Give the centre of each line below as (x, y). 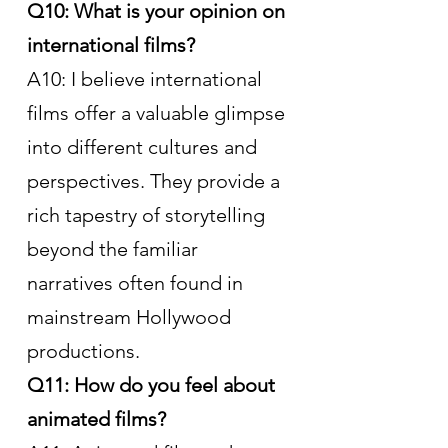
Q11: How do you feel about (153, 384)
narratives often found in (137, 282)
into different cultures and (144, 146)
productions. (83, 350)
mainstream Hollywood (131, 316)
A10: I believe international (147, 78)
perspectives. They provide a (156, 180)
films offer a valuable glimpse (158, 112)
